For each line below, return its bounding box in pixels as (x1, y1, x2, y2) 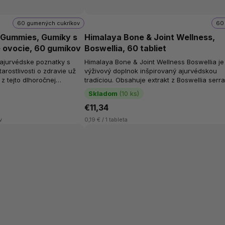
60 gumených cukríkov (17, 19, 80, 27)
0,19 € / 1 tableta (84, 116, 128, 124)
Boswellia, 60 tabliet (84, 43, 167, 54)
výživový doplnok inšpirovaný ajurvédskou (84, 66, 217, 75)
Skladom (88, 89, 118, 97)
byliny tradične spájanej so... (84, 84, 173, 93)
